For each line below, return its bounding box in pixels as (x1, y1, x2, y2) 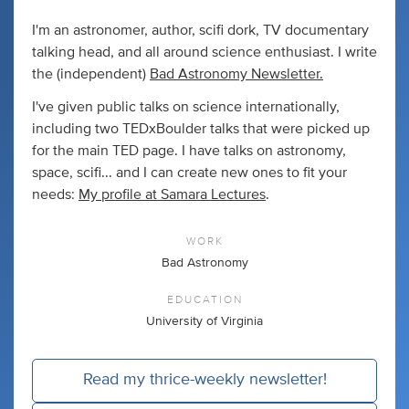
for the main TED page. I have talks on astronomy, (32, 142, 346, 158)
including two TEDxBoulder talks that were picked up (32, 121, 370, 136)
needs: (32, 186, 79, 202)
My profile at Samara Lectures (79, 186, 266, 202)
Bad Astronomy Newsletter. (150, 66, 323, 81)
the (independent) (32, 66, 150, 81)
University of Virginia (146, 314, 263, 328)
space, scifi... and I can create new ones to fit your (32, 164, 347, 180)
